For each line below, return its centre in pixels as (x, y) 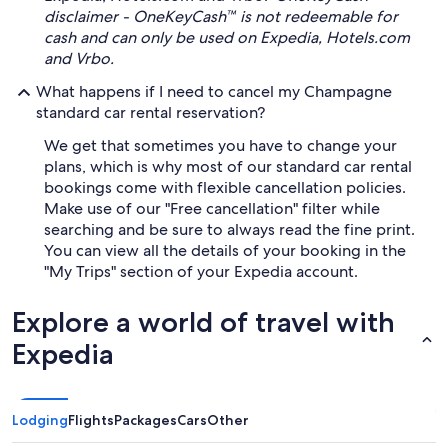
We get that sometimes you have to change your (220, 145)
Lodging (40, 420)
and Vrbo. (79, 58)
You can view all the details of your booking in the (225, 250)
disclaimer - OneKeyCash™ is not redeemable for (221, 16)
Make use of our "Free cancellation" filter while (212, 208)
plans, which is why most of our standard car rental (228, 166)
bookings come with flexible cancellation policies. (225, 187)
